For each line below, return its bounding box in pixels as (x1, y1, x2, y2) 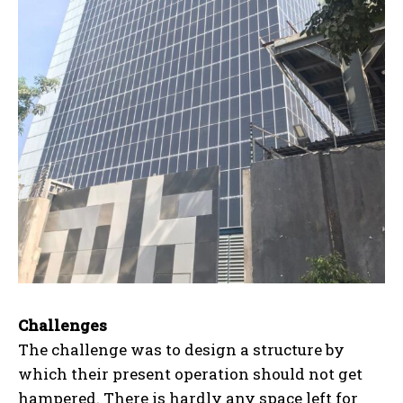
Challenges (18, 314, 107, 336)
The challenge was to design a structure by (18, 338, 345, 360)
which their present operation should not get (18, 363, 363, 384)
